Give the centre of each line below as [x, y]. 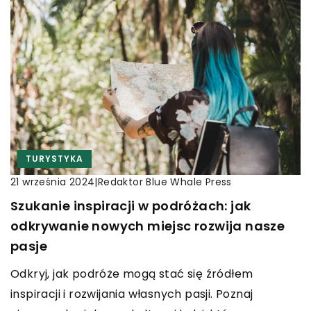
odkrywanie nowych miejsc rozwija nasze [148, 226]
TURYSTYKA [54, 158]
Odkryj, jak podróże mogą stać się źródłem [132, 274]
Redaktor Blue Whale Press [165, 182]
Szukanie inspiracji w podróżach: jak [131, 205]
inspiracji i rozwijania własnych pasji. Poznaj [132, 294]
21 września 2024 [53, 182]
